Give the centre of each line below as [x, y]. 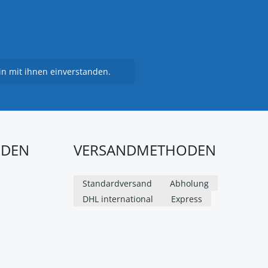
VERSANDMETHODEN [145, 150]
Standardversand [117, 183]
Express [187, 199]
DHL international [118, 199]
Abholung [189, 183]
